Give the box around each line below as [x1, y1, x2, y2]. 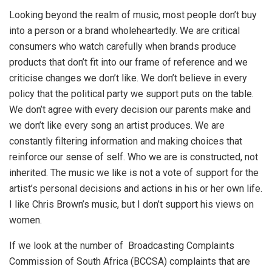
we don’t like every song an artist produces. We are [9, 120, 225, 132]
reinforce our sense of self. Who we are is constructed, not [9, 151, 258, 163]
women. [9, 214, 42, 226]
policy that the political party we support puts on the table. [9, 88, 254, 100]
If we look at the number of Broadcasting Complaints [9, 240, 234, 252]
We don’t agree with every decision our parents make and [9, 104, 251, 116]
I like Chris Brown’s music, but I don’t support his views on [9, 199, 254, 211]
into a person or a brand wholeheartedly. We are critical [9, 25, 240, 37]
